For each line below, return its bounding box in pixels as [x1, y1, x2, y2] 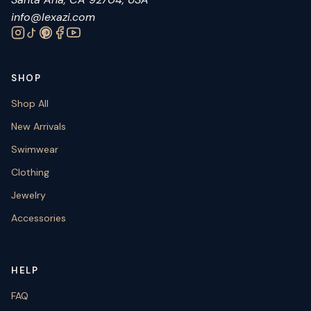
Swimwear [11, 143, 58, 155]
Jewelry [11, 189, 46, 201]
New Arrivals [11, 120, 66, 133]
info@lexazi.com [11, 10, 95, 24]
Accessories [11, 212, 66, 224]
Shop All [11, 97, 49, 110]
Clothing [11, 166, 49, 178]
